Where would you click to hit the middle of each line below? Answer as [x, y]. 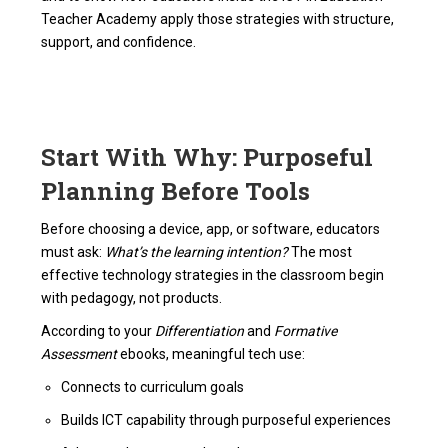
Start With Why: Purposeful [207, 157]
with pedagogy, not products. [132, 298]
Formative [306, 331]
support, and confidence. [119, 42]
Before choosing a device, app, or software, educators [211, 229]
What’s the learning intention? [197, 252]
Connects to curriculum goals [153, 387]
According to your [98, 331]
